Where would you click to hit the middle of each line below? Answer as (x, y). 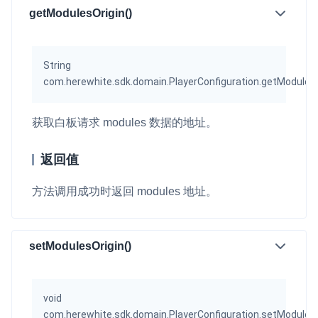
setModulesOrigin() (80, 246)
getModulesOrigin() (81, 13)
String (57, 65)
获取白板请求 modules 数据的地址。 (125, 122)
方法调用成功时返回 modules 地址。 (125, 191)
